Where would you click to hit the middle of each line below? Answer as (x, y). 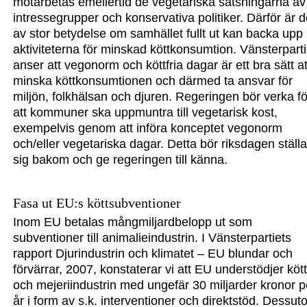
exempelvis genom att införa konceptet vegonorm (148, 128)
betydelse (80, 34)
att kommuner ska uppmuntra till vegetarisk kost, (146, 113)
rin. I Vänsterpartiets (236, 238)
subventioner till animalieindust (97, 238)
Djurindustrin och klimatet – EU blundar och (174, 254)
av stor (34, 34)
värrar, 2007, (62, 270)
